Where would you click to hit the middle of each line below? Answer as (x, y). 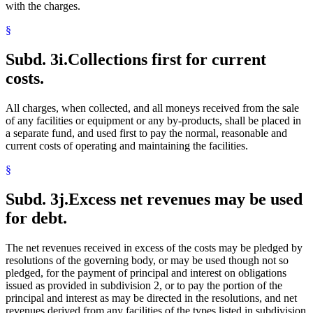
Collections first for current (167, 60)
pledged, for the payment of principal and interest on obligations (146, 272)
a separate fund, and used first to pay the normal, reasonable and (146, 133)
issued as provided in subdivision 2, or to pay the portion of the (144, 285)
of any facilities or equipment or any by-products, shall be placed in (153, 121)
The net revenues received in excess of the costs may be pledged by (154, 247)
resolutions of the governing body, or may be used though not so (147, 260)
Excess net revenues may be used (185, 199)
